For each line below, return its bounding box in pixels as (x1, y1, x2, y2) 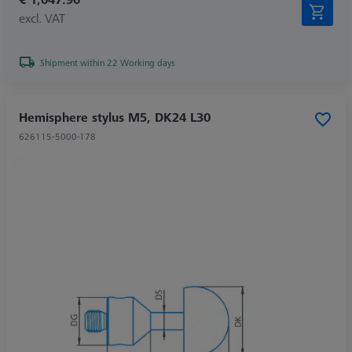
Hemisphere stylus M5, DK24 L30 (19, 108, 211, 126)
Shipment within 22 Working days (40, 55, 175, 69)
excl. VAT (19, 9, 65, 27)
